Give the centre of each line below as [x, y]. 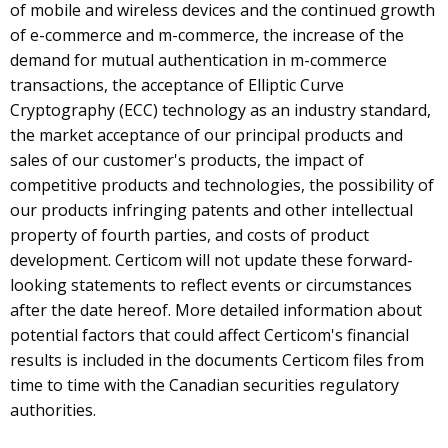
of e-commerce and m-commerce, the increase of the [207, 35]
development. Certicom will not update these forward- [211, 260]
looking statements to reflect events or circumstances [211, 285]
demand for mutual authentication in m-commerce [198, 60]
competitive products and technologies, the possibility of [222, 185]
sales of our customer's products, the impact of [187, 160]
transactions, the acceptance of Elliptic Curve [177, 85]
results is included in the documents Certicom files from [217, 360]
